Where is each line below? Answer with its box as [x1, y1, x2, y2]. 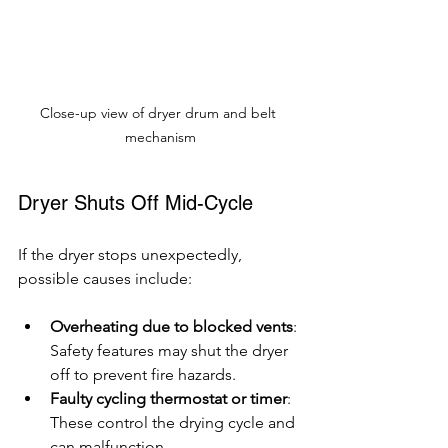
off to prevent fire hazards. [50, 364, 236, 384]
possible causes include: [18, 268, 192, 288]
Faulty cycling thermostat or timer [50, 388, 287, 408]
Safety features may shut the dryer [50, 340, 292, 360]
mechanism [124, 127, 196, 146]
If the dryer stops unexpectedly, [18, 244, 246, 264]
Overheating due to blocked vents [50, 316, 293, 336]
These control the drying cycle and [50, 412, 299, 432]
